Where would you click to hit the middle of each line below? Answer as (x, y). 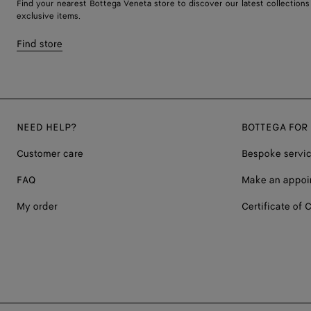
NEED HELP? (47, 127)
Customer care (50, 153)
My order (37, 206)
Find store (40, 44)
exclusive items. (49, 16)
